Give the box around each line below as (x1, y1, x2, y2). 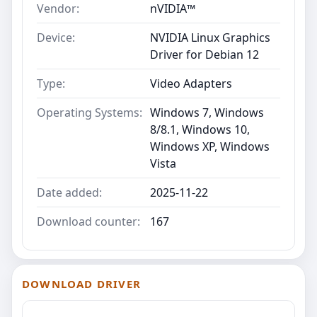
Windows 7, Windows (150, 105, 264, 121)
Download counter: (37, 214, 140, 230)
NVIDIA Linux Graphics (150, 30, 270, 46)
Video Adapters (150, 76, 232, 92)
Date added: (37, 185, 102, 201)
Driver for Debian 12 (150, 47, 259, 63)
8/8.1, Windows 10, (150, 122, 250, 138)
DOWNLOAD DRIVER (22, 277, 141, 292)
